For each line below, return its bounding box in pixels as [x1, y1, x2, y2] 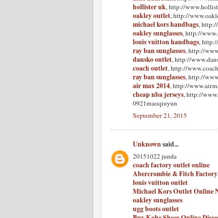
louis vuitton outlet [133, 177, 188, 187]
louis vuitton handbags [133, 36, 199, 47]
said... [161, 139, 179, 149]
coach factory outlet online [133, 160, 210, 170]
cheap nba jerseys [133, 89, 183, 99]
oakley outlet [133, 10, 170, 20]
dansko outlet [133, 54, 172, 64]
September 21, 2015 [133, 110, 187, 120]
